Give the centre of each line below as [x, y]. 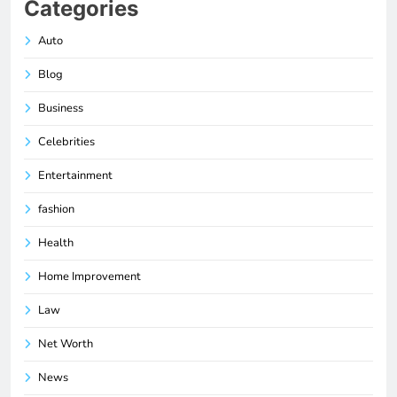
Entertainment [75, 176]
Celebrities [66, 142]
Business [61, 109]
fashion [56, 210]
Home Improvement [90, 277]
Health [56, 243]
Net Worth [66, 344]
